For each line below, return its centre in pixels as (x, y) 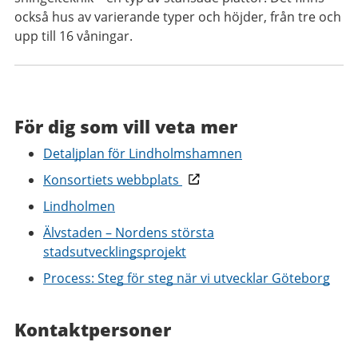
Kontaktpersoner (93, 330)
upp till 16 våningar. (74, 36)
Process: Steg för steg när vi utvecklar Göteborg (187, 278)
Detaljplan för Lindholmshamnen (143, 154)
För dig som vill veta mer (126, 127)
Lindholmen (79, 207)
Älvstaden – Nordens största (129, 233)
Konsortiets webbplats (113, 180)
